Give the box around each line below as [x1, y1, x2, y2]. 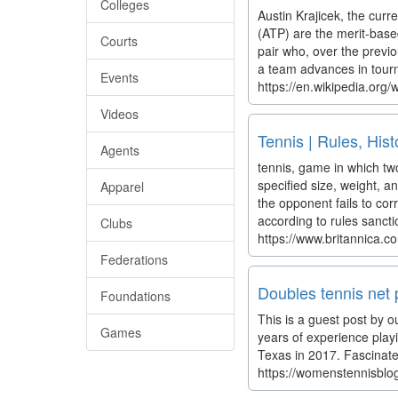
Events [100, 68, 139, 86]
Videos [100, 105, 139, 123]
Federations [100, 251, 168, 268]
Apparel [100, 178, 144, 195]
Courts [100, 32, 138, 50]
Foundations [100, 287, 171, 305]
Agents [100, 141, 139, 159]
